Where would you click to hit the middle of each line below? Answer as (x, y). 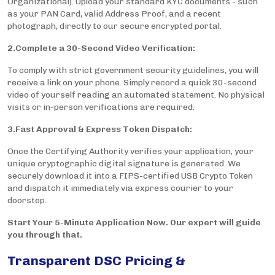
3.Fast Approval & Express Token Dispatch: (100, 130)
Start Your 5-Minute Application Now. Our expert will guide (134, 223)
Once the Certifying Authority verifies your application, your (130, 152)
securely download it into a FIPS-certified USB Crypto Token (130, 176)
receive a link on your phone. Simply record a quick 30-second (132, 83)
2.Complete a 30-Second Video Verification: (101, 48)
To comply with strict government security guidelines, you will (133, 71)
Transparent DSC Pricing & (96, 261)
